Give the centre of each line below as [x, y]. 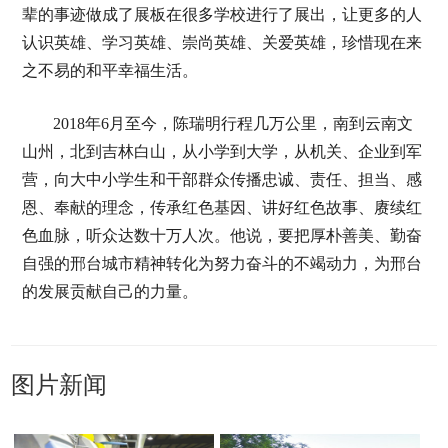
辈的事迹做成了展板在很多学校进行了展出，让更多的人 [221, 14]
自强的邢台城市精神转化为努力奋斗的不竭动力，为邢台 [221, 263]
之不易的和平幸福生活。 [109, 70]
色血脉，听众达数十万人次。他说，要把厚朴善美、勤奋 [221, 235]
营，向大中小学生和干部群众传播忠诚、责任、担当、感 [221, 179]
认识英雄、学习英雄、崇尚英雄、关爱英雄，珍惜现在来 [221, 42]
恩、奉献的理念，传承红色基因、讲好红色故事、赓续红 [221, 207]
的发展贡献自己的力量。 [109, 291]
